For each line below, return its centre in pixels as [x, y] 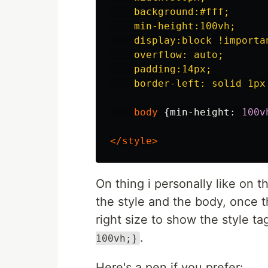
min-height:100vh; [173, 26]
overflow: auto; [167, 55]
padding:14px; [161, 69]
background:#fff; [170, 12]
